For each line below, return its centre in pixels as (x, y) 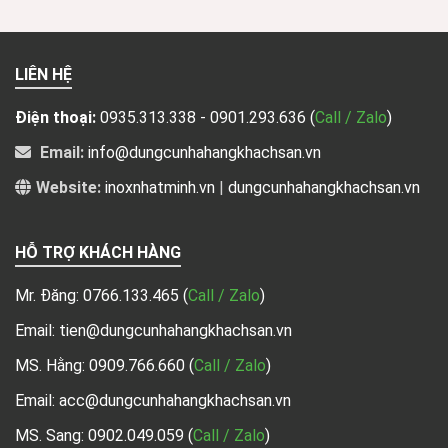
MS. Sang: (51, 435)
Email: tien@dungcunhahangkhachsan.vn (153, 330)
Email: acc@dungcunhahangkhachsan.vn (153, 400)
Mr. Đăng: (49, 295)
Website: (68, 187)
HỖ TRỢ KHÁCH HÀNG (98, 252)
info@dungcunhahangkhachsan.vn (204, 152)
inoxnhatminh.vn (160, 187)
